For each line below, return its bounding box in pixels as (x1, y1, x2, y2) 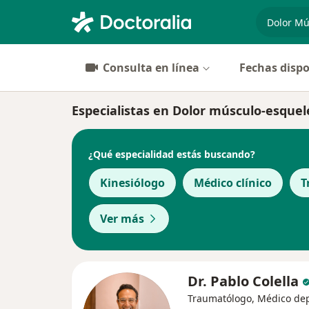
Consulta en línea (103, 60, 199, 75)
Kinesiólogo (100, 175, 165, 190)
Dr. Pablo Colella (188, 272, 299, 290)
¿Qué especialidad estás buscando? (88, 147, 255, 161)
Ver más (100, 211, 144, 226)
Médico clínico (194, 175, 272, 190)
